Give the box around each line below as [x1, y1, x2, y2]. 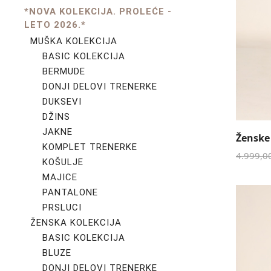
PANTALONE [42, 187, 98, 198]
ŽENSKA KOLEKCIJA [30, 217, 122, 228]
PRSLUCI [42, 202, 82, 213]
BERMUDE [42, 66, 85, 77]
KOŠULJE [42, 157, 83, 168]
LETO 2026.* [24, 19, 86, 30]
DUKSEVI [42, 96, 82, 107]
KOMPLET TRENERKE [42, 142, 137, 152]
